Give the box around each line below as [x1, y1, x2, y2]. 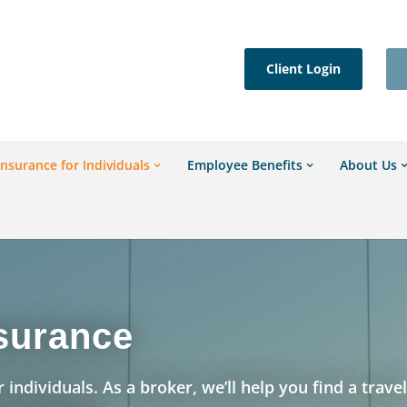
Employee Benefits [187, 156, 303, 174]
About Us [340, 156, 398, 174]
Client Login [265, 60, 341, 77]
